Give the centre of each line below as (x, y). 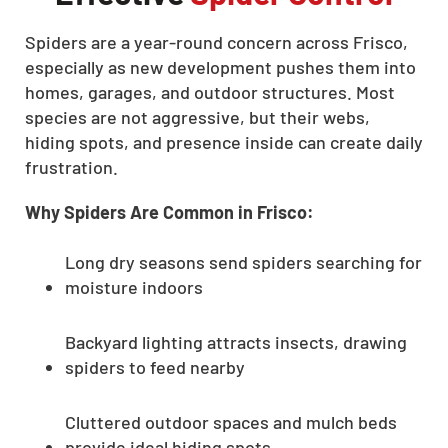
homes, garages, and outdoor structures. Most (210, 91)
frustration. (71, 166)
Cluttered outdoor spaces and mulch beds (231, 421)
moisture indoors (134, 286)
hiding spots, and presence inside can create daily (224, 141)
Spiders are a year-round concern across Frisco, (216, 41)
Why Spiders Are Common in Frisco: (169, 211)
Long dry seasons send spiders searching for (243, 261)
